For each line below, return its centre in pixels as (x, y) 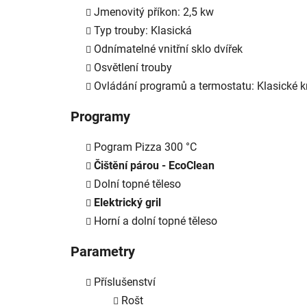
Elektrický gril (127, 202)
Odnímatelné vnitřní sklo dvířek (168, 49)
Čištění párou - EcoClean (154, 165)
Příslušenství (125, 282)
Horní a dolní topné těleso (156, 221)
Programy (100, 116)
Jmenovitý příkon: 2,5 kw (154, 12)
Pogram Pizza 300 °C (145, 147)
